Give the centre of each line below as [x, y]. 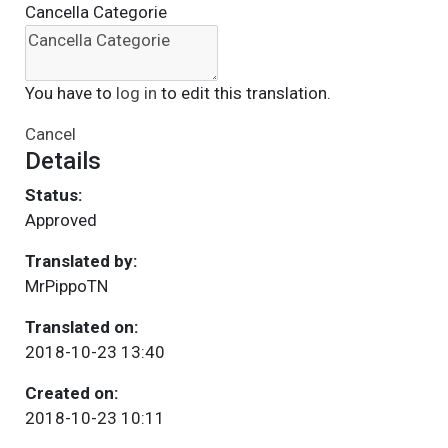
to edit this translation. [243, 93]
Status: [53, 195]
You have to [70, 93]
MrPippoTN [66, 286]
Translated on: [81, 327]
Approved [60, 220]
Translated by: [80, 261]
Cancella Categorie [95, 12]
